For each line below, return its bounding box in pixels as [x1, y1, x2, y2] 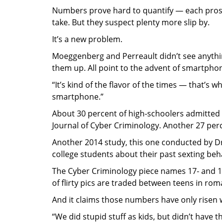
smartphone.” [52, 91, 104, 103]
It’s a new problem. [52, 34, 122, 45]
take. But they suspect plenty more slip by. [52, 17, 210, 28]
